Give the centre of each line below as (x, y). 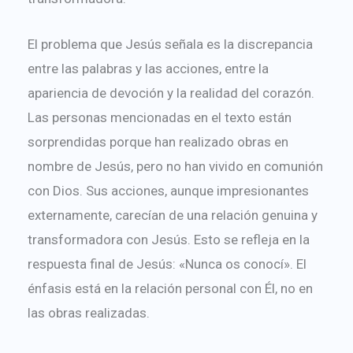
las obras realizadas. (88, 312)
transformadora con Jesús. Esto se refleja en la (168, 239)
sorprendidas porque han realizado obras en (158, 141)
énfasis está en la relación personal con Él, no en (170, 288)
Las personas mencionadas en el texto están (159, 117)
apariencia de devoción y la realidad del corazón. (171, 93)
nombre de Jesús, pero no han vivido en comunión (175, 166)
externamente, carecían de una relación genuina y (172, 215)
